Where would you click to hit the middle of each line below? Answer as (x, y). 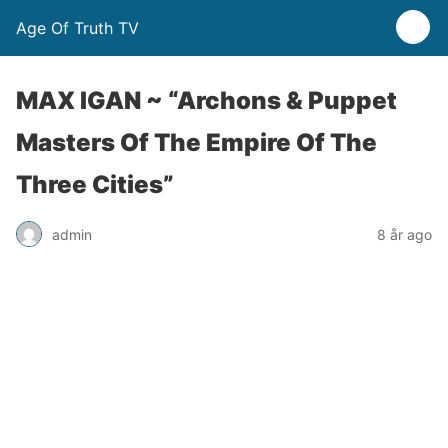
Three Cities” (95, 184)
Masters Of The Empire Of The (196, 142)
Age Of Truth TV (77, 28)
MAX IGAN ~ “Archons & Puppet (206, 100)
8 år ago (404, 234)
